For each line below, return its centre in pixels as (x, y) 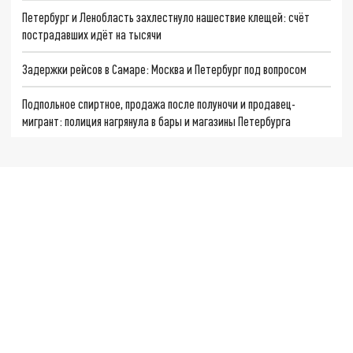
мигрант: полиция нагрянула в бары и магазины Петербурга (157, 121)
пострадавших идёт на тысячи (92, 35)
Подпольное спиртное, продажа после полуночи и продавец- (159, 103)
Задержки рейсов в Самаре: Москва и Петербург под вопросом (165, 69)
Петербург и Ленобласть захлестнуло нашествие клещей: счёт (166, 17)
